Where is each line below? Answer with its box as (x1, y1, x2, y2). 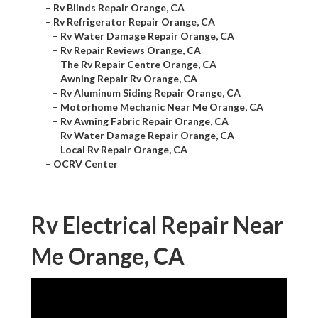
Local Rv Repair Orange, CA (60, 143, 187, 156)
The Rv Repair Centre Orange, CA (60, 58, 216, 71)
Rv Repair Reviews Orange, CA (60, 44, 201, 57)
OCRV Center (53, 158, 118, 170)
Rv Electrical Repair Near (31, 211, 283, 239)
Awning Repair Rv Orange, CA (60, 72, 197, 85)
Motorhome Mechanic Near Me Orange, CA (60, 101, 263, 114)
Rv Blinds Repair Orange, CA (53, 1, 185, 14)
